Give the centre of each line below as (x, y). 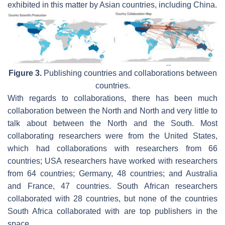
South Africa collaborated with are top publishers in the (113, 211)
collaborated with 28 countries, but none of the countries (113, 198)
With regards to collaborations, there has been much (113, 98)
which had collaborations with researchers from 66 (113, 148)
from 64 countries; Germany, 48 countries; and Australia (113, 173)
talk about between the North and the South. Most (113, 123)
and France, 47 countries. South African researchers (113, 186)
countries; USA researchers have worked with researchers (113, 161)
